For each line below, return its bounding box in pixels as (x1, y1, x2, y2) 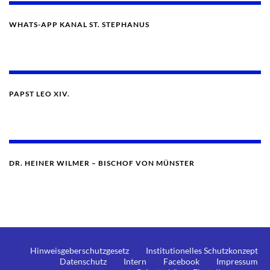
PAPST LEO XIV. (9, 89, 70, 98)
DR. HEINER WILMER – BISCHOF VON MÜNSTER (9, 158, 195, 168)
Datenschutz (60, 256, 107, 266)
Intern (124, 256, 146, 266)
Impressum (216, 256, 258, 266)
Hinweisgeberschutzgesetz (30, 245, 129, 256)
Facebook (163, 256, 199, 266)
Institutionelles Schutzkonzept (146, 245, 258, 256)
